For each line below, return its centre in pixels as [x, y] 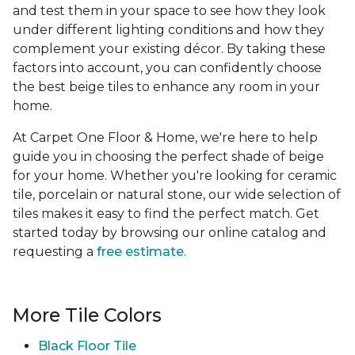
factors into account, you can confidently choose [167, 68]
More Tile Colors [87, 315]
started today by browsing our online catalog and [170, 233]
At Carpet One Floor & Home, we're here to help [165, 138]
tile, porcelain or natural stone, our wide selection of [177, 195]
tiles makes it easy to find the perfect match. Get [166, 214]
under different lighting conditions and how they [168, 30]
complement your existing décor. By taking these [169, 49]
